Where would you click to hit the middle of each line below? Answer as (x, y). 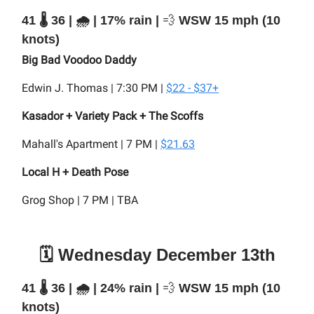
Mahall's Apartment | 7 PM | (91, 144)
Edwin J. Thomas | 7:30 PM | (94, 88)
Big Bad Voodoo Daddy (79, 60)
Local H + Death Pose (75, 172)
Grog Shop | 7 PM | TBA (80, 200)
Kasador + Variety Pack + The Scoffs (112, 116)
